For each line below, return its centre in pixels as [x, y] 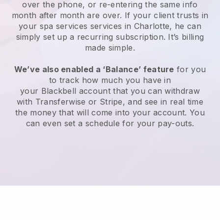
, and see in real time [163, 102]
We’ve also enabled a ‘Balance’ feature [94, 69]
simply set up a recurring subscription [90, 37]
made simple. [110, 48]
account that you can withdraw [138, 91]
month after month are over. [68, 15]
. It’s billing [184, 37]
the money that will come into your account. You [110, 113]
